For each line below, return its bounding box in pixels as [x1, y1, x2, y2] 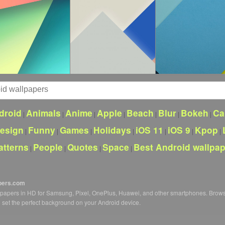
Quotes [67, 141, 98, 153]
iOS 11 [136, 124, 163, 136]
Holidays [93, 124, 131, 136]
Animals [26, 107, 61, 119]
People [33, 141, 63, 153]
